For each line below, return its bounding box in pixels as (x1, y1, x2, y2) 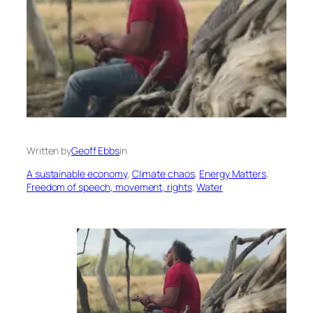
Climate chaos (131, 167, 195, 181)
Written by (27, 144, 71, 158)
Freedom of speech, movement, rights (27, 180, 192, 194)
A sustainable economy (27, 167, 127, 181)
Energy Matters (199, 167, 266, 181)
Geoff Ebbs (71, 144, 119, 158)
